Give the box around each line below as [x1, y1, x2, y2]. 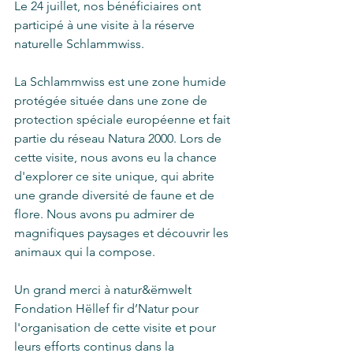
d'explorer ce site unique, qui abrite [14, 169, 217, 184]
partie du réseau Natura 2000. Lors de [14, 131, 225, 146]
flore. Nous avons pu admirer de [14, 206, 198, 221]
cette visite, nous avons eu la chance [14, 150, 220, 165]
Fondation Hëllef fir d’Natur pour [14, 301, 202, 316]
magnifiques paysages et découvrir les [14, 225, 232, 240]
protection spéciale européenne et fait [14, 112, 233, 127]
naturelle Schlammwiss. [14, 36, 144, 51]
